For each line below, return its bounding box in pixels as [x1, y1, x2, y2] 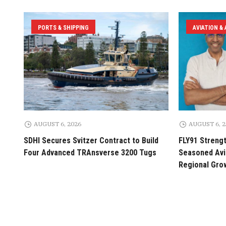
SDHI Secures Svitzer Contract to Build [23, 136, 158, 146]
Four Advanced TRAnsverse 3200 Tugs [23, 148, 156, 158]
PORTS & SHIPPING [37, 24, 89, 32]
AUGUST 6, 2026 [34, 120, 82, 128]
